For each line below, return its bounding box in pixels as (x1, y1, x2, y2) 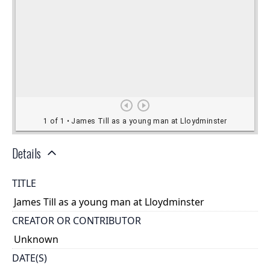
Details (12, 144, 41, 163)
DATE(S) (12, 251, 47, 265)
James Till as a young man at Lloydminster (14, 195, 205, 209)
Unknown (14, 232, 59, 246)
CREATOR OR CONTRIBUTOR (12, 214, 141, 228)
